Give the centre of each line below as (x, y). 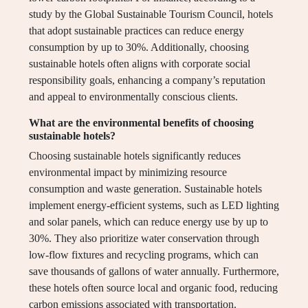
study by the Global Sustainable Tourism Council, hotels (151, 14)
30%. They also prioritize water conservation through (144, 239)
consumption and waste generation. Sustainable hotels (145, 189)
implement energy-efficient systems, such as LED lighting (154, 206)
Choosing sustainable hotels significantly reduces (135, 156)
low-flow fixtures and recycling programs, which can (144, 255)
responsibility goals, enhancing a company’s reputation (147, 80)
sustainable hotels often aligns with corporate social (140, 64)
